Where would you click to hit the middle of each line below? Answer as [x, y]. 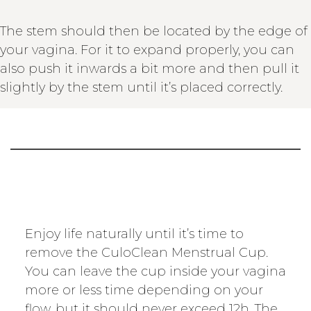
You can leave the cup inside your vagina [155, 271]
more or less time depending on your [144, 290]
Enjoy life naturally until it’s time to [134, 234]
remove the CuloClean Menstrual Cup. [146, 252]
